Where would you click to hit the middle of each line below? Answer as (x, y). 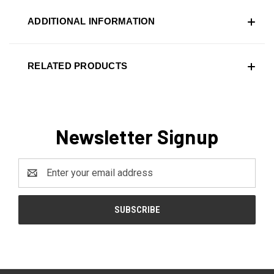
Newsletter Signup (137, 136)
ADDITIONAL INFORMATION (91, 21)
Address (37, 180)
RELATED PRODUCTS (77, 65)
